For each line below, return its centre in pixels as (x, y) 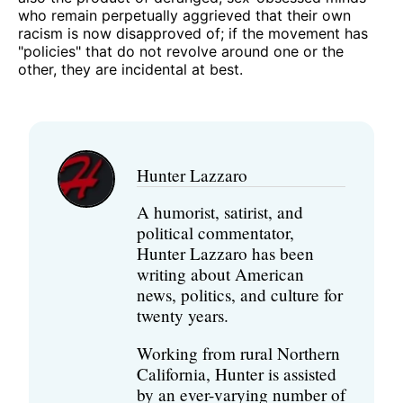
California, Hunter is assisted (237, 373)
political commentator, (215, 232)
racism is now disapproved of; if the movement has (193, 33)
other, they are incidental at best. (130, 69)
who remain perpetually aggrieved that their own (184, 15)
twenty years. (183, 315)
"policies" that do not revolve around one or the (181, 51)
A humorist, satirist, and (220, 211)
